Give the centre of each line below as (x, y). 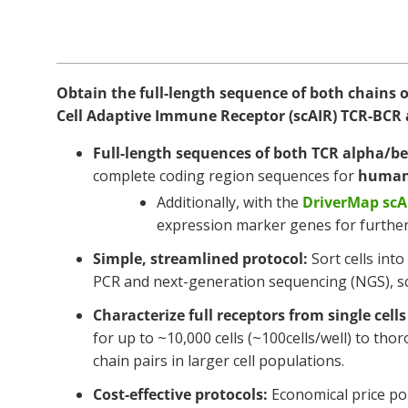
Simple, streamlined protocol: (200, 259)
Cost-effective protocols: (180, 394)
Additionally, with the (229, 202)
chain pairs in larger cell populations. (219, 361)
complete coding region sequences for (225, 176)
